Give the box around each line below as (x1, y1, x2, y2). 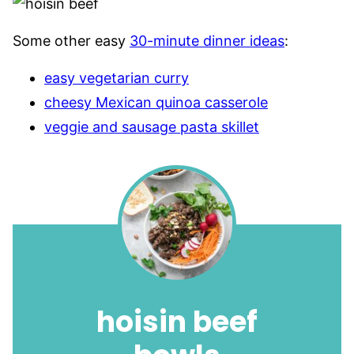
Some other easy (13, 32, 130, 49)
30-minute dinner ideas (130, 32, 284, 49)
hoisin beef (96, 302, 258, 342)
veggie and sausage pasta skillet (44, 119, 259, 135)
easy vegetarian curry (44, 70, 189, 86)
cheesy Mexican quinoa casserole (44, 94, 268, 111)
